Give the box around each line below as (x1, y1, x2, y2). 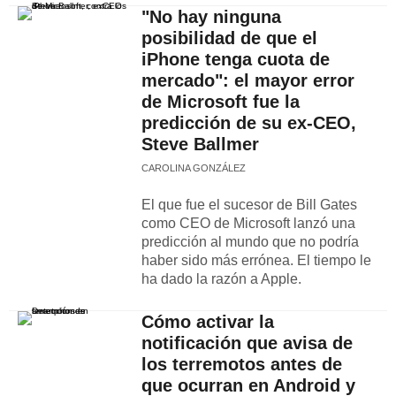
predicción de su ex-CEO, (141, 113, 356, 133)
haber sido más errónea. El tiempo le (141, 253, 371, 268)
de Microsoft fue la (141, 92, 300, 111)
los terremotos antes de (141, 354, 342, 374)
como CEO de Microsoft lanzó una (141, 216, 355, 231)
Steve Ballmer (141, 134, 259, 154)
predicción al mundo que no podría (141, 234, 359, 249)
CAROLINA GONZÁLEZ (141, 163, 246, 173)
